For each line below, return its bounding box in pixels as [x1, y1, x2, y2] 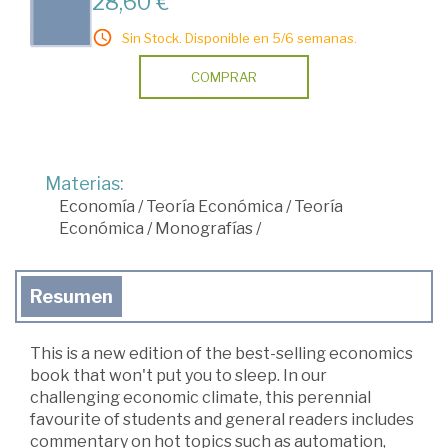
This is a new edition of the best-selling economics [30, 344, 413, 363]
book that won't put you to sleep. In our [30, 366, 327, 385]
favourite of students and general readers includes [30, 410, 414, 429]
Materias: [45, 173, 124, 194]
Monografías [155, 219, 253, 238]
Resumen [30, 286, 113, 307]
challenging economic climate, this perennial [30, 388, 371, 407]
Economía [59, 197, 135, 216]
